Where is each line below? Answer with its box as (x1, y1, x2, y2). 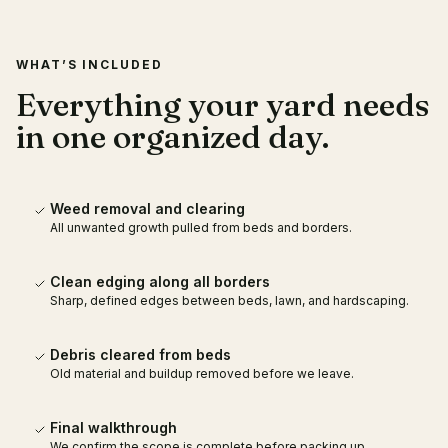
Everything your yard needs (16, 85, 430, 124)
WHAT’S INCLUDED (16, 57, 163, 72)
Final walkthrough (50, 419, 177, 436)
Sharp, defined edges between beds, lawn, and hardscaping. (50, 293, 409, 308)
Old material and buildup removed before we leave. (50, 366, 354, 381)
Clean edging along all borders (50, 273, 270, 290)
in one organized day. (16, 117, 329, 156)
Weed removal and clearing (50, 200, 245, 217)
